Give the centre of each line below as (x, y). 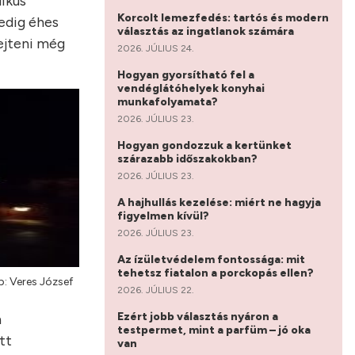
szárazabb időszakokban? (189, 158)
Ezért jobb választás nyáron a (198, 316)
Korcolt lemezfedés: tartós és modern (223, 17)
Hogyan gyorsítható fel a (186, 74)
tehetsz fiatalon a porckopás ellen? (217, 273)
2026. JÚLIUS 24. (156, 48)
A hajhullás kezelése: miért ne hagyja (219, 202)
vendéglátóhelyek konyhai (191, 88)
